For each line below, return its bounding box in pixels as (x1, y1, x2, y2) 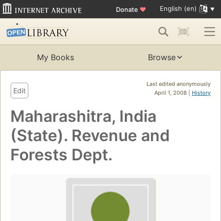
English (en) (159, 4, 197, 13)
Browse (148, 52, 176, 63)
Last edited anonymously (147, 80, 211, 88)
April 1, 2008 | (154, 89, 192, 97)
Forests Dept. (10, 145, 112, 165)
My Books (37, 52, 74, 63)
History (192, 89, 211, 97)
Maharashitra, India (10, 107, 156, 126)
